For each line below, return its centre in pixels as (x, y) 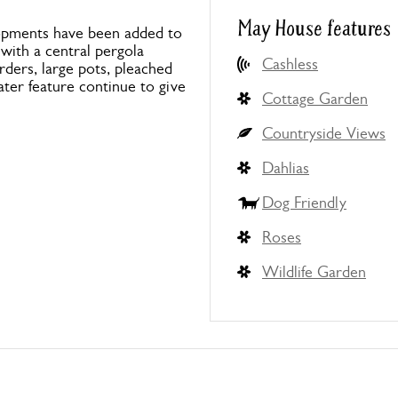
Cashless (290, 64)
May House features (314, 29)
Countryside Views (324, 133)
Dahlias (286, 168)
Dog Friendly (304, 203)
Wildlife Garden (314, 272)
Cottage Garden (315, 99)
